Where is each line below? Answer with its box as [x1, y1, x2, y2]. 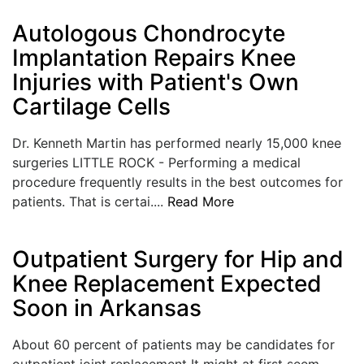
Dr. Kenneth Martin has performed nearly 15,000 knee [12, 134, 341, 151]
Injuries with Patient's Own [12, 67, 299, 96]
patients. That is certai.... [12, 193, 167, 210]
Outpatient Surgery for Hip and [12, 245, 344, 273]
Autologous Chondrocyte [12, 19, 285, 47]
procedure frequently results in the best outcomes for [12, 173, 343, 190]
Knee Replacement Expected [12, 269, 322, 297]
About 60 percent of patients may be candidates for [12, 336, 335, 353]
